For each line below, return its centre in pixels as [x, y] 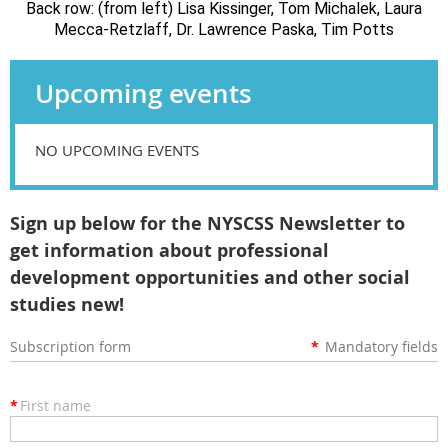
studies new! [67, 305]
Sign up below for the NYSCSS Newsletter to [207, 224]
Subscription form [70, 347]
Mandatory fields [381, 347]
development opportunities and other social [210, 278]
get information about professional [169, 251]
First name [55, 406]
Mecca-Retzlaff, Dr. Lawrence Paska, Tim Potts [224, 30]
